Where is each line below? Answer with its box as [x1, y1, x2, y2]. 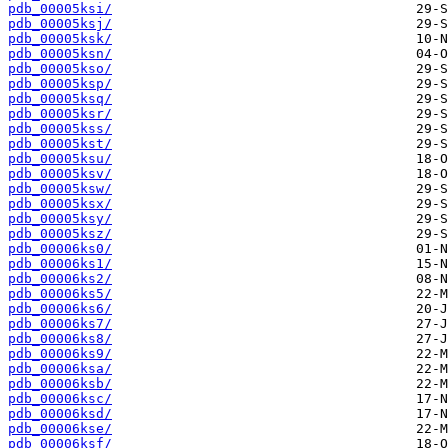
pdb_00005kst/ [8, 136, 112, 152]
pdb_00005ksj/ [8, 16, 112, 32]
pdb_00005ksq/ [8, 91, 112, 107]
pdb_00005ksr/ [8, 106, 112, 122]
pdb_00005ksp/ [8, 76, 112, 92]
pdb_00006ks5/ [8, 286, 112, 302]
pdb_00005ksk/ [8, 31, 112, 47]
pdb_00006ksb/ [8, 376, 112, 392]
